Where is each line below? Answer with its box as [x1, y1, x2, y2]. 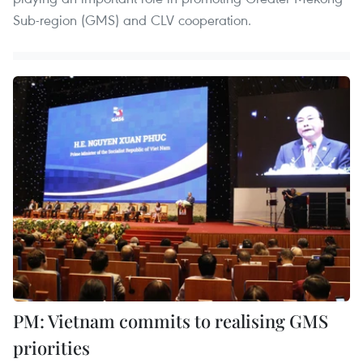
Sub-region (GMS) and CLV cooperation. [13, 11, 251, 30]
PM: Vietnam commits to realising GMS [13, 308, 328, 333]
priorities [13, 335, 90, 360]
